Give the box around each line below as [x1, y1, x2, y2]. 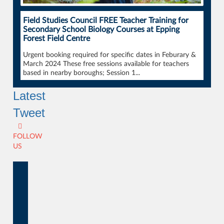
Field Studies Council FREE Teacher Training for [23, 16, 189, 24]
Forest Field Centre [23, 34, 90, 42]
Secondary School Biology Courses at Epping [23, 25, 180, 33]
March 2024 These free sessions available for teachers [23, 60, 189, 67]
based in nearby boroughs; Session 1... [23, 69, 140, 76]
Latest [13, 89, 46, 102]
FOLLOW [13, 133, 43, 140]
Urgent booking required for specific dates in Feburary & [23, 51, 196, 58]
